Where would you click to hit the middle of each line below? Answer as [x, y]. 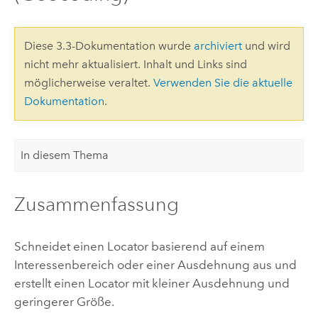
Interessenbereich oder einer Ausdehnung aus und [155, 264]
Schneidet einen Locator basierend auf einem [139, 246]
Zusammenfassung [96, 204]
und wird [266, 45]
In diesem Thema [65, 155]
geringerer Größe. [64, 301]
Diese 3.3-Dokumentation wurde [109, 45]
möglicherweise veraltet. [88, 82]
